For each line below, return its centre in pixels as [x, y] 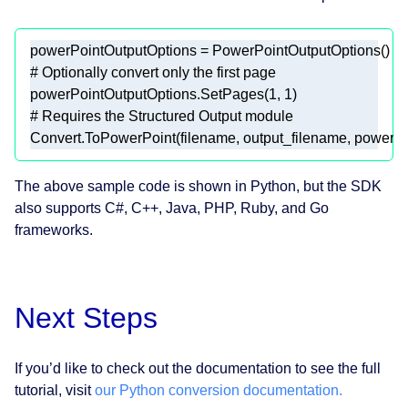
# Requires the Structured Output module [165, 117]
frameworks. [54, 230]
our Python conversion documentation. [219, 391]
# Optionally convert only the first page [157, 73]
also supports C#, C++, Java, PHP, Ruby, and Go [172, 209]
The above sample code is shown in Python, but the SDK [198, 187]
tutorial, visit [55, 391]
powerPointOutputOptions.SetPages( [149, 95]
